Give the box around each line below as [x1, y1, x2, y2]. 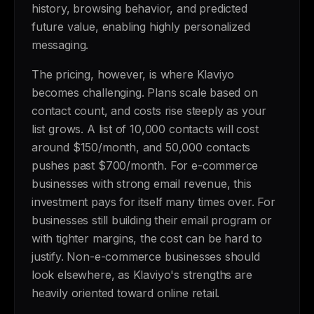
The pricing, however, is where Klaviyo [32, 67, 235, 81]
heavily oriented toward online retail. [32, 286, 220, 300]
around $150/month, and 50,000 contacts [32, 140, 251, 154]
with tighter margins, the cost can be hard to [32, 231, 263, 245]
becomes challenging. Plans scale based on [32, 86, 258, 100]
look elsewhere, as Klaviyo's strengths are [32, 268, 252, 282]
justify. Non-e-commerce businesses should [32, 250, 260, 264]
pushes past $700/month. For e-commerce [32, 158, 259, 172]
